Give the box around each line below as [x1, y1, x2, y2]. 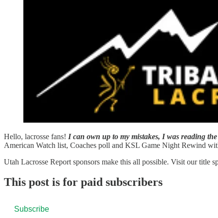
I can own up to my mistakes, [68, 132, 160, 141]
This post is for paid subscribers [4, 176, 163, 189]
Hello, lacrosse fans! [4, 132, 68, 141]
